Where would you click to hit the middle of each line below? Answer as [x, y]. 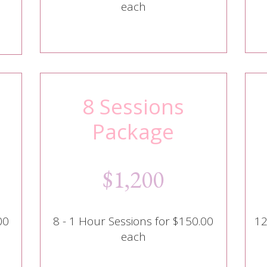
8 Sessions [133, 106]
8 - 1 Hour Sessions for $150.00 [133, 221]
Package [133, 131]
